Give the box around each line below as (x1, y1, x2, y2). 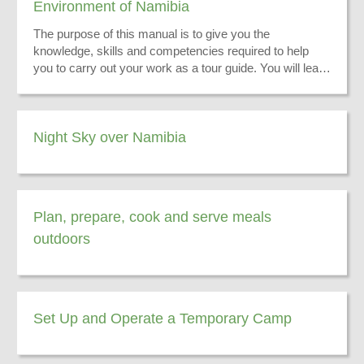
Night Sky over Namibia (33, 128, 186, 145)
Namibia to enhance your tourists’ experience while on (33, 95, 318, 109)
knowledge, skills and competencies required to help (33, 44, 309, 58)
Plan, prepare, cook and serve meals (33, 208, 271, 225)
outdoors (33, 230, 90, 247)
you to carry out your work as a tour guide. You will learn (33, 61, 329, 75)
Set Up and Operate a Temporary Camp (33, 310, 292, 327)
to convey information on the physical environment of (33, 78, 312, 92)
